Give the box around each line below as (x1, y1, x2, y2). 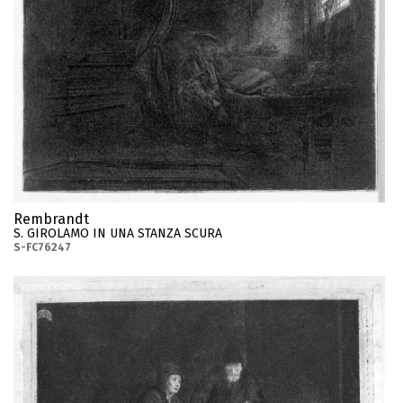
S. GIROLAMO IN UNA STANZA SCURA (13, 225, 222, 241)
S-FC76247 (13, 240, 71, 254)
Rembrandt (13, 210, 89, 228)
